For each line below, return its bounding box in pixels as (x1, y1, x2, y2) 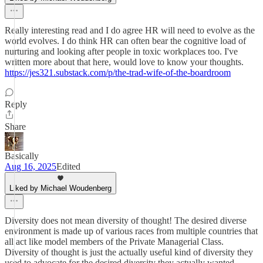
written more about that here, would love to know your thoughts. (5, 57, 244, 67)
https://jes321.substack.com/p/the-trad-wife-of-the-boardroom (5, 68, 231, 77)
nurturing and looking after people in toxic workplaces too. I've (5, 46, 238, 56)
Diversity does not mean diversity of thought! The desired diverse (5, 215, 247, 225)
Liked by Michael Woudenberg (9, 184, 112, 193)
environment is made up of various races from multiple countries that (5, 226, 258, 236)
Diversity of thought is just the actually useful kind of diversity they (5, 247, 253, 257)
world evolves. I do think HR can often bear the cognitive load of (5, 36, 246, 46)
